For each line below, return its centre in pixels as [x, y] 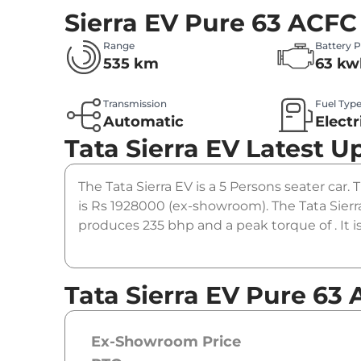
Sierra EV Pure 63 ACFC [211, 23]
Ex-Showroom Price [166, 342]
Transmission [135, 104]
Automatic [143, 122]
